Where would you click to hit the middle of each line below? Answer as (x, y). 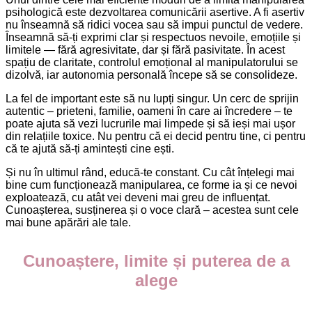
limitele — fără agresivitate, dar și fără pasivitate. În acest (145, 49)
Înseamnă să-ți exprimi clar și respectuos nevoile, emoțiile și (153, 37)
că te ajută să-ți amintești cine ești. (90, 148)
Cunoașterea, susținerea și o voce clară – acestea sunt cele (152, 210)
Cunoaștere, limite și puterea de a (156, 260)
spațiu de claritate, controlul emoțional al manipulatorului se (152, 62)
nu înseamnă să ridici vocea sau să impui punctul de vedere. (154, 24)
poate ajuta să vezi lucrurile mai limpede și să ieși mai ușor (150, 123)
